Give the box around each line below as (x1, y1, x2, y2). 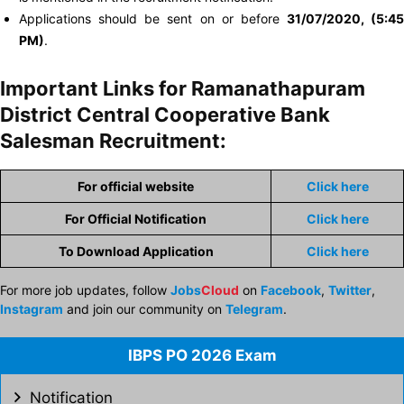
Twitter (328, 282, 372, 298)
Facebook (261, 282, 321, 298)
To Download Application (58, 243, 214, 259)
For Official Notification (65, 211, 207, 226)
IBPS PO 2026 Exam (127, 346, 277, 364)
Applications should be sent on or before (19, 11, 287, 26)
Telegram (225, 301, 283, 317)
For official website (78, 179, 194, 194)
